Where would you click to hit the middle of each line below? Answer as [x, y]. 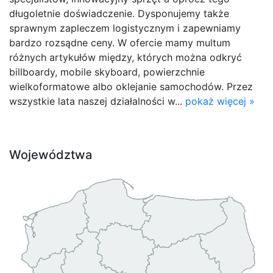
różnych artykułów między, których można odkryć [126, 57]
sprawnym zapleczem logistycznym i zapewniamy [125, 28]
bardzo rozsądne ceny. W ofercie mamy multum [120, 42]
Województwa [51, 154]
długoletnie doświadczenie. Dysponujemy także [119, 13]
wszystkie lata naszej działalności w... [97, 101]
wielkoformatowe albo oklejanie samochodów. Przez [131, 86]
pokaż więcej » [220, 101]
